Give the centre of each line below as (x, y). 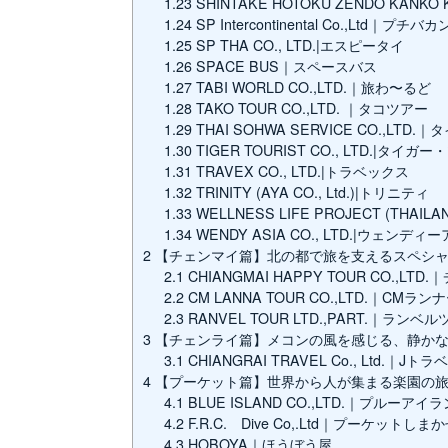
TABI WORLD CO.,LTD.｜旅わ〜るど (312, 87)
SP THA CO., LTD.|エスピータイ (298, 45)
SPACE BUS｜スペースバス (285, 66)
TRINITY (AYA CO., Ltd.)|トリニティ (311, 192)
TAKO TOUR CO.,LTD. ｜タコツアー (310, 108)
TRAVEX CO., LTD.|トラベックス (301, 171)
